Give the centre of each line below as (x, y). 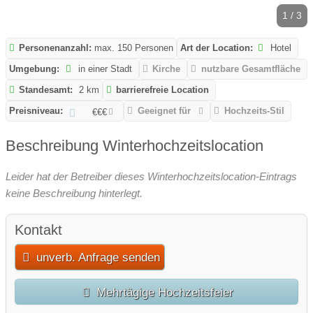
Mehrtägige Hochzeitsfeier (163, 292)
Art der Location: (217, 48)
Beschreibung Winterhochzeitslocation (134, 145)
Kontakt (38, 230)
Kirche (167, 68)
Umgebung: (34, 68)
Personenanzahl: (56, 48)
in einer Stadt (104, 68)
